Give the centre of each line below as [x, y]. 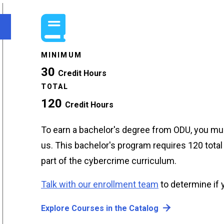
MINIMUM [61, 55]
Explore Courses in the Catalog [100, 208]
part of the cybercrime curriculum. [109, 160]
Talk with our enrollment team [100, 184]
